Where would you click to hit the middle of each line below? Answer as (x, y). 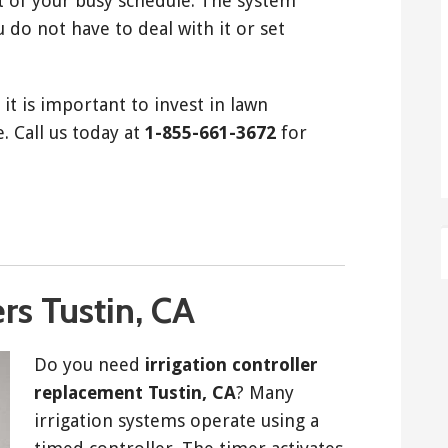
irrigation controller (231, 364)
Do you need (89, 364)
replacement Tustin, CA (135, 392)
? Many (265, 392)
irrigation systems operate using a (176, 420)
